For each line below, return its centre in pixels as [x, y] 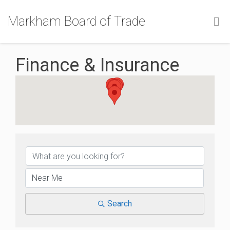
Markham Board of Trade [76, 21]
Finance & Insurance [97, 65]
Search [119, 204]
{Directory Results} [91, 135]
